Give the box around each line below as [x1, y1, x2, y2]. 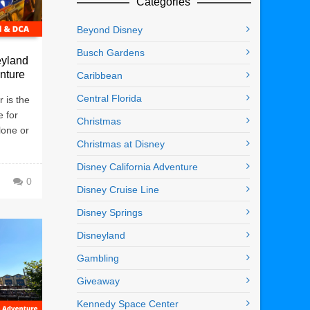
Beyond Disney [77, 24, 143, 36]
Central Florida [77, 93, 142, 104]
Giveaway [77, 275, 120, 287]
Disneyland [77, 230, 125, 241]
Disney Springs [77, 207, 143, 219]
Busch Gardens [77, 47, 145, 59]
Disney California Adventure [77, 161, 198, 173]
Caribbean [77, 70, 122, 82]
